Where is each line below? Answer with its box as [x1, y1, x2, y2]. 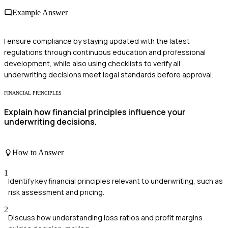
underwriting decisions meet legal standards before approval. [4, 69, 213, 79]
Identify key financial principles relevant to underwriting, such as [8, 176, 223, 186]
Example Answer [12, 8, 68, 17]
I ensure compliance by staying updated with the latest [4, 36, 190, 46]
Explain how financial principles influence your [4, 106, 185, 118]
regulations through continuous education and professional [4, 47, 206, 57]
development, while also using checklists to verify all [4, 58, 180, 68]
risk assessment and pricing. [8, 187, 104, 197]
